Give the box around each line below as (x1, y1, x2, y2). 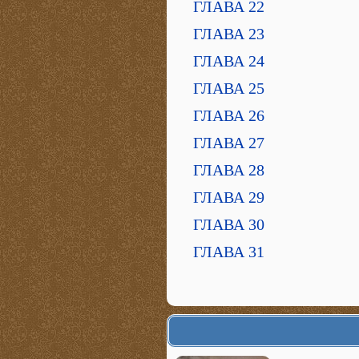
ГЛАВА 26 (193, 107, 264, 124)
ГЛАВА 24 (193, 52, 264, 70)
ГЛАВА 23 (193, 25, 264, 42)
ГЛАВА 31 (193, 243, 264, 260)
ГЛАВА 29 (193, 188, 264, 206)
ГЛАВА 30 (193, 216, 264, 233)
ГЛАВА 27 (193, 134, 264, 151)
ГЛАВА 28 (193, 161, 264, 179)
